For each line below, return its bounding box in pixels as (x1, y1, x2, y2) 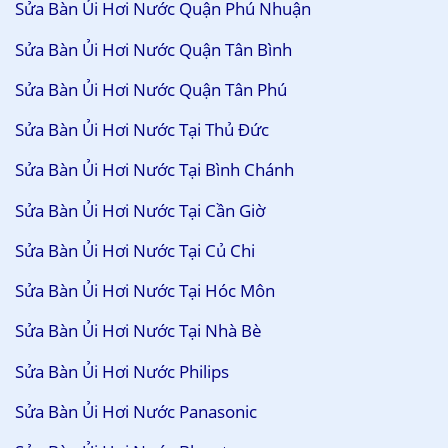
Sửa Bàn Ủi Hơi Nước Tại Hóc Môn (15, 279, 275, 303)
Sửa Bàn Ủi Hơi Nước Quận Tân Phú (15, 77, 287, 101)
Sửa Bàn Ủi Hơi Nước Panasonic (15, 399, 257, 423)
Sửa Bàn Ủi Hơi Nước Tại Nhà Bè (15, 319, 262, 343)
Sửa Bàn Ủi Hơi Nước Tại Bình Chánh (15, 158, 294, 182)
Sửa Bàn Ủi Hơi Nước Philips (15, 359, 229, 383)
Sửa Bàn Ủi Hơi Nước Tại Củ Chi (15, 238, 255, 262)
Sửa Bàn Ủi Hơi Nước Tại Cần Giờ (15, 198, 265, 222)
